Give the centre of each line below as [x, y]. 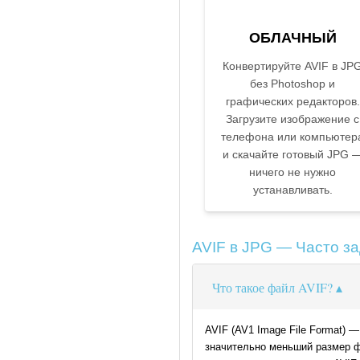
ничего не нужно [292, 172]
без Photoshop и [292, 84]
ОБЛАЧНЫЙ [292, 38]
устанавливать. [292, 190]
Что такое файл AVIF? [272, 288]
